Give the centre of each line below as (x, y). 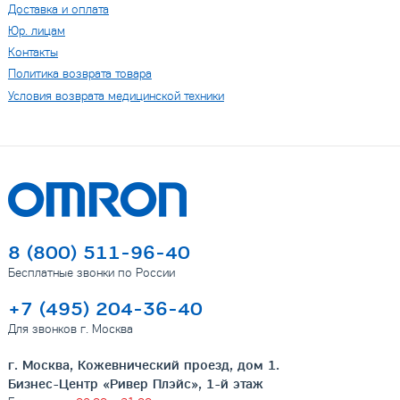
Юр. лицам (36, 31)
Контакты (33, 53)
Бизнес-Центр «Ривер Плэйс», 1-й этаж (135, 384)
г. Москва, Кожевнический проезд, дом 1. (143, 365)
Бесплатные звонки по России (91, 272)
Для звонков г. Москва (70, 329)
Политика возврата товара (79, 74)
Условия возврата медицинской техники (116, 96)
